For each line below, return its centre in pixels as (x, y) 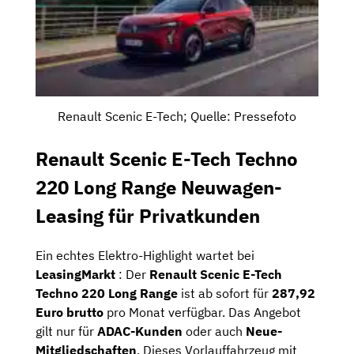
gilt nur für (66, 331)
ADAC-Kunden (140, 331)
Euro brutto (70, 312)
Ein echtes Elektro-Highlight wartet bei (145, 255)
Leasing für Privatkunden (148, 216)
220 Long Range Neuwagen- (159, 188)
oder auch (214, 331)
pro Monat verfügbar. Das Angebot (202, 312)
